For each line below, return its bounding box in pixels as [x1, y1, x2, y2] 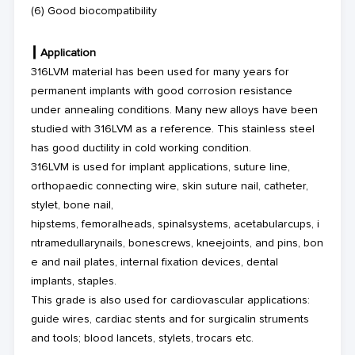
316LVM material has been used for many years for [30, 66, 289, 78]
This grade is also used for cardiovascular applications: [30, 294, 310, 306]
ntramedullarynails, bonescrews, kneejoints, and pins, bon [30, 237, 323, 249]
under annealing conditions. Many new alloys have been [30, 104, 318, 116]
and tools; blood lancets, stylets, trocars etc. [30, 332, 254, 344]
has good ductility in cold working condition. [30, 142, 251, 154]
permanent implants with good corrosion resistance [30, 85, 292, 97]
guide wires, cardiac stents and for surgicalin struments [30, 313, 309, 325]
